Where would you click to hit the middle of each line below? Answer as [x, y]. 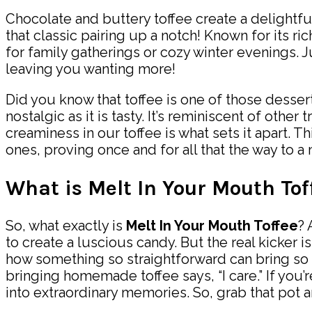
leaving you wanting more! [91, 69]
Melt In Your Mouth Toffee [212, 226]
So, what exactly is [66, 226]
